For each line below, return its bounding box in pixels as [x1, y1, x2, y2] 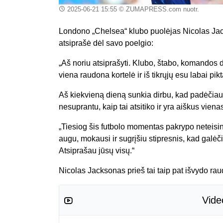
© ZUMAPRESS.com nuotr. [116, 5, 199, 13]
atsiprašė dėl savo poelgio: [59, 38, 153, 47]
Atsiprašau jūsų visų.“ [59, 146, 134, 155]
